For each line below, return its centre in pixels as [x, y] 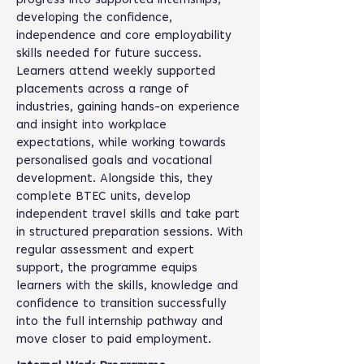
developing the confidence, [94, 18]
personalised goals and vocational [114, 161]
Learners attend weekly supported [116, 72]
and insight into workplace [91, 126]
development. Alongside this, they [115, 179]
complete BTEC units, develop [104, 197]
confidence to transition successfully [121, 304]
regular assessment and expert [105, 251]
